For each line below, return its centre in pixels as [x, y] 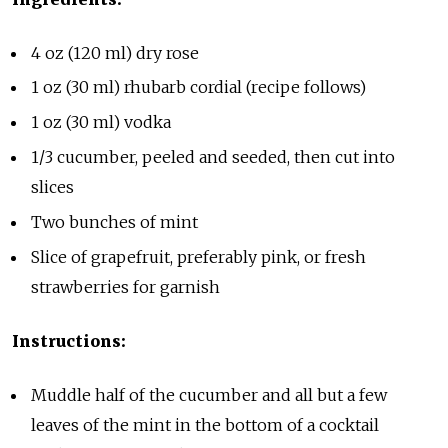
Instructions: [69, 340]
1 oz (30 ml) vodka [103, 122]
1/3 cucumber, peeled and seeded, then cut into [213, 157]
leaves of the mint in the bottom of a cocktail [205, 424]
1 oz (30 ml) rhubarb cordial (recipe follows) [201, 87]
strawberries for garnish [130, 286]
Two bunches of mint [117, 221]
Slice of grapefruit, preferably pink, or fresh [199, 256]
